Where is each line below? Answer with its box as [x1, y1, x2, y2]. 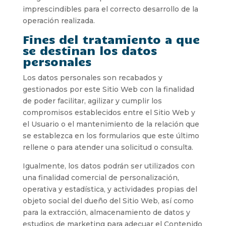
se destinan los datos [22, 42, 157, 58]
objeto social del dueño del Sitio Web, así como [22, 196, 194, 205]
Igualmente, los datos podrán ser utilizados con [22, 161, 195, 171]
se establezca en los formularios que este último [22, 131, 199, 140]
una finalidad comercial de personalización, [22, 173, 179, 182]
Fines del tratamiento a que [22, 31, 200, 46]
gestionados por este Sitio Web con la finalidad [22, 84, 194, 94]
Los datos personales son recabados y [22, 73, 162, 82]
